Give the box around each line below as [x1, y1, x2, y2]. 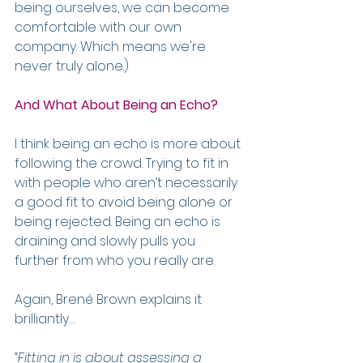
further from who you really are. [15, 251, 215, 270]
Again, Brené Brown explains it [15, 290, 205, 309]
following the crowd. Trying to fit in [15, 154, 232, 173]
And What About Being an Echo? [15, 96, 218, 114]
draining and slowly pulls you [15, 232, 199, 250]
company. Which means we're [15, 37, 209, 56]
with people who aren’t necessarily [15, 173, 241, 192]
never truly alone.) [15, 57, 129, 75]
